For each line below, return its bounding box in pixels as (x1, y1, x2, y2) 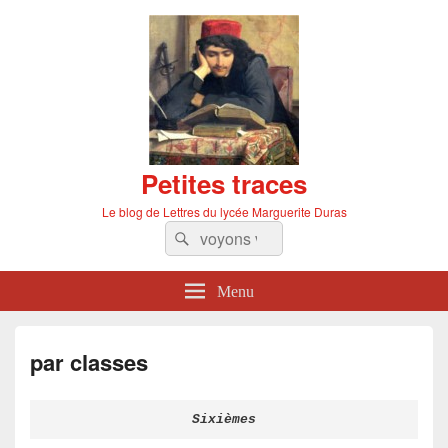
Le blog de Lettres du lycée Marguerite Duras (101, 203, 347, 220)
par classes (30, 346, 148, 378)
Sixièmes (192, 411, 256, 427)
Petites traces (141, 165, 307, 202)
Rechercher (195, 223, 278, 247)
